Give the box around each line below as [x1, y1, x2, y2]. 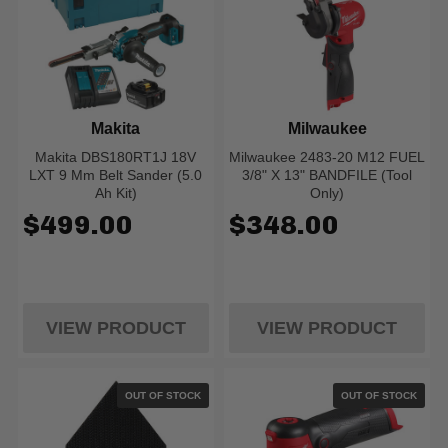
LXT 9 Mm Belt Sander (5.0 [29, 167, 203, 183]
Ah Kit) [94, 185, 137, 201]
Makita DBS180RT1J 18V [35, 149, 197, 165]
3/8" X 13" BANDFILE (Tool [242, 167, 413, 183]
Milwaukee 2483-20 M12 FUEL [229, 149, 426, 165]
